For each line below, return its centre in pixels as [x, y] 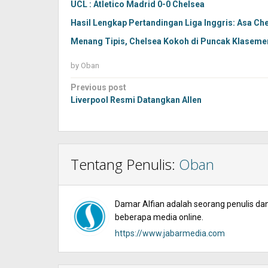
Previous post [98, 87]
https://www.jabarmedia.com [170, 233]
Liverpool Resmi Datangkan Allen [136, 100]
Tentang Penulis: [125, 164]
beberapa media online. [159, 217]
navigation [110, 104]
